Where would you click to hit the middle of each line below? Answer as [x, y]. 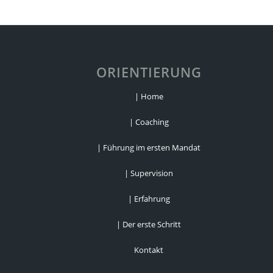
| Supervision [149, 173]
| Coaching [149, 122]
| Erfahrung [149, 198]
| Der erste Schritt [149, 224]
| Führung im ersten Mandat [149, 147]
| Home [149, 96]
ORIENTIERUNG [149, 72]
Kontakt [149, 250]
